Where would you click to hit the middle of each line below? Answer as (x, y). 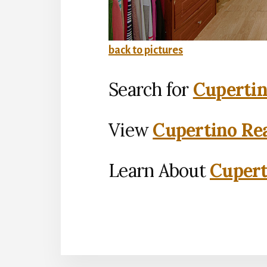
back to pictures (146, 50)
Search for (151, 89)
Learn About (159, 170)
